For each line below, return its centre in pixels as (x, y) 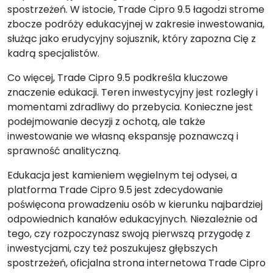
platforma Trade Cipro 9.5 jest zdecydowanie (115, 190)
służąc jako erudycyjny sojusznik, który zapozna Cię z (132, 39)
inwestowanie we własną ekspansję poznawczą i (123, 136)
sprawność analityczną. (64, 151)
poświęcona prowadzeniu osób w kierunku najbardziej (135, 204)
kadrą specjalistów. (53, 53)
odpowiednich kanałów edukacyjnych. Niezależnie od (132, 219)
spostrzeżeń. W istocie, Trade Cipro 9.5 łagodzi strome (136, 9)
